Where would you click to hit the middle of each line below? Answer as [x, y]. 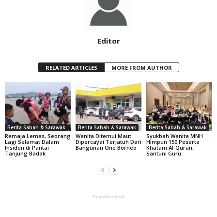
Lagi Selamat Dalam [32, 142]
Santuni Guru [163, 154]
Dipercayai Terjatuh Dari [108, 142]
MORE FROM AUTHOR [141, 67]
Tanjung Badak [25, 154]
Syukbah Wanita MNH [174, 136]
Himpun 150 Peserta [173, 142]
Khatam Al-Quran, [170, 148]
